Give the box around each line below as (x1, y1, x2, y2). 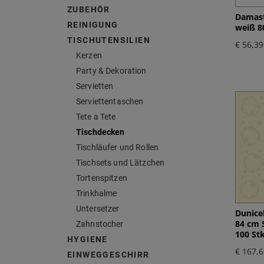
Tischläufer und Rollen (76, 143, 159, 153)
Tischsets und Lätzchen (76, 158, 165, 168)
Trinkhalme (76, 189, 117, 199)
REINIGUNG (67, 20, 118, 30)
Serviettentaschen (76, 97, 144, 107)
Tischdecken (76, 127, 125, 137)
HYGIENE (67, 235, 108, 245)
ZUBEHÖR (67, 5, 110, 15)
